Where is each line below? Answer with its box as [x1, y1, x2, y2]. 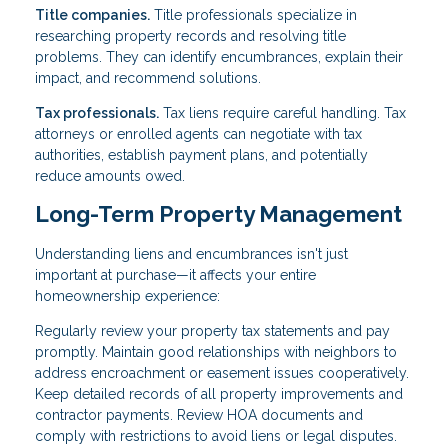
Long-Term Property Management [35, 200, 402, 227]
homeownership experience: [35, 288, 220, 305]
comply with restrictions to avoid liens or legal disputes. [35, 428, 397, 445]
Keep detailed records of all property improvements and [35, 386, 403, 403]
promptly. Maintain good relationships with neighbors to [35, 344, 397, 361]
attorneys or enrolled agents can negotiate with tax [35, 125, 362, 142]
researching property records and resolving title [35, 27, 346, 44]
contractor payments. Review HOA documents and [35, 407, 363, 424]
